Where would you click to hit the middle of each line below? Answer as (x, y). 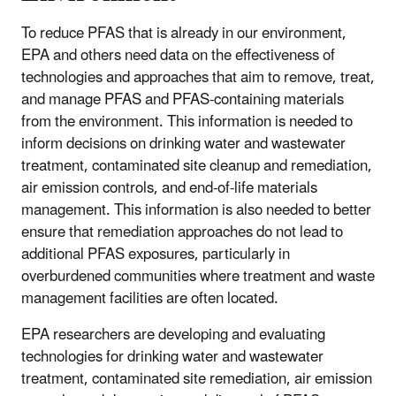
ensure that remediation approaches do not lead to (182, 232)
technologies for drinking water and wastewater (172, 357)
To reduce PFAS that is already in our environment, (184, 33)
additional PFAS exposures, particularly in (156, 254)
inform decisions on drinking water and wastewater (183, 144)
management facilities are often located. (153, 298)
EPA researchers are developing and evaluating (173, 335)
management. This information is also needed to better (196, 210)
